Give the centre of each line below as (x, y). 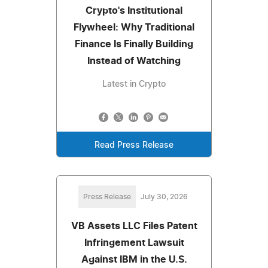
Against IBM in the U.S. (134, 259)
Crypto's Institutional (134, 10)
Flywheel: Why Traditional (134, 27)
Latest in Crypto (134, 84)
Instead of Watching (134, 61)
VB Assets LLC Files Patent (134, 226)
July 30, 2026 (164, 197)
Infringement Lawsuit (134, 243)
